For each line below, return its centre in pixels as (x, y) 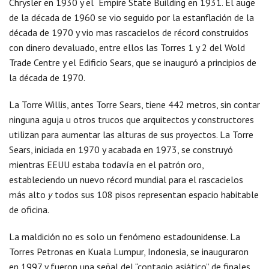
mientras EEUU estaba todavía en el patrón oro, (106, 165)
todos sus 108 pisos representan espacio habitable (156, 195)
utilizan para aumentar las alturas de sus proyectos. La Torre (131, 134)
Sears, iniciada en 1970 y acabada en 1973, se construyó (121, 150)
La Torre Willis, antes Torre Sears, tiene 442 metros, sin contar (134, 104)
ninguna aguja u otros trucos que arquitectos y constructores (131, 119)
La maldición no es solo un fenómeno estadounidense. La (125, 237)
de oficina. (29, 210)
